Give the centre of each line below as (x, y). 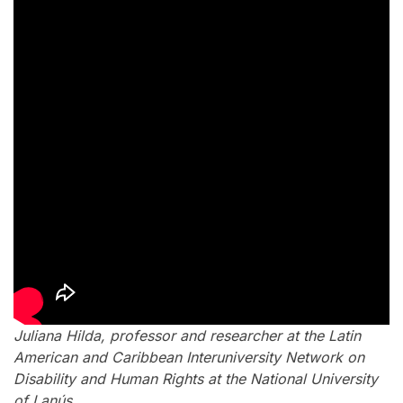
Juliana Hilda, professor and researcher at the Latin (187, 336)
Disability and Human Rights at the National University (196, 379)
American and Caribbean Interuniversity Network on (189, 358)
